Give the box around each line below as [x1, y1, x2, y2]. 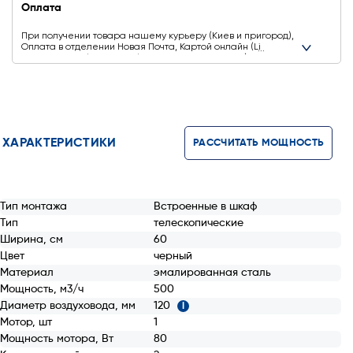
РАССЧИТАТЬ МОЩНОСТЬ [193, 138, 325, 148]
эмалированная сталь [154, 267, 272, 278]
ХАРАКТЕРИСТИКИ [2, 137, 117, 150]
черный [154, 251, 193, 262]
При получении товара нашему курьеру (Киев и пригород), [21, 32, 294, 41]
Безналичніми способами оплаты [21, 65, 171, 74]
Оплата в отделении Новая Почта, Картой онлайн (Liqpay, [21, 43, 286, 52]
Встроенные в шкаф [154, 201, 258, 212]
